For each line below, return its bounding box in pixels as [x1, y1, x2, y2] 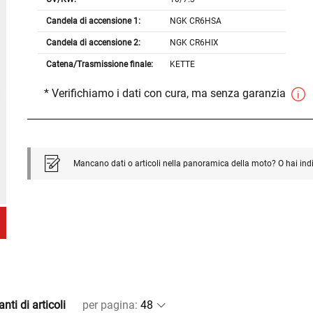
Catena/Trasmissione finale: [45, 59, 153, 70]
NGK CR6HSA [170, 16, 222, 27]
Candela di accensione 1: [45, 16, 140, 27]
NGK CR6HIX [170, 38, 219, 48]
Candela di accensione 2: [45, 38, 140, 48]
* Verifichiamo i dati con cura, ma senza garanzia [43, 87, 289, 101]
